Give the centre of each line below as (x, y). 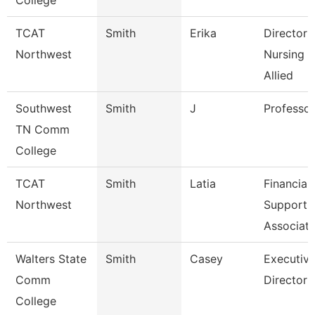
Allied (278, 75)
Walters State (51, 259)
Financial (287, 184)
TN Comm (43, 129)
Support (285, 205)
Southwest (44, 108)
